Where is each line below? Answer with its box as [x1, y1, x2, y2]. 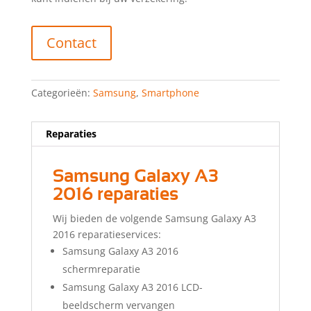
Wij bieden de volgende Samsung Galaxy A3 [52, 212, 256, 226]
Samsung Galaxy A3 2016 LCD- [62, 280, 203, 294]
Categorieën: [31, 86, 93, 100]
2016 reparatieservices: [52, 228, 161, 242]
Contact [46, 33, 96, 53]
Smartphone [141, 86, 199, 100]
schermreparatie [62, 262, 140, 276]
